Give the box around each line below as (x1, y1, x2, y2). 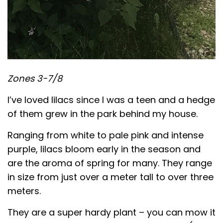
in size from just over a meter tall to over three (7, 170, 214, 183)
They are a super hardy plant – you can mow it (7, 206, 216, 219)
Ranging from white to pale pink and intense (7, 128, 204, 141)
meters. (7, 184, 41, 197)
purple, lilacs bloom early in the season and (7, 142, 201, 155)
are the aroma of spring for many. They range (7, 156, 212, 169)
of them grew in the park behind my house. (7, 107, 198, 120)
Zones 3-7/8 (7, 72, 62, 85)
